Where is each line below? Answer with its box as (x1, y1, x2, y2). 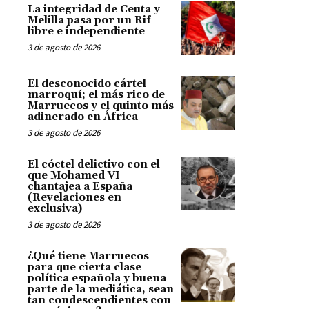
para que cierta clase (28, 260, 141, 274)
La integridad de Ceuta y (28, 2, 160, 16)
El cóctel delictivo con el (28, 157, 160, 171)
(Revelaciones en (28, 190, 121, 204)
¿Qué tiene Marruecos (28, 249, 149, 263)
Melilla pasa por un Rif (28, 13, 151, 27)
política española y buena (28, 271, 166, 285)
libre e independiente (28, 24, 145, 38)
